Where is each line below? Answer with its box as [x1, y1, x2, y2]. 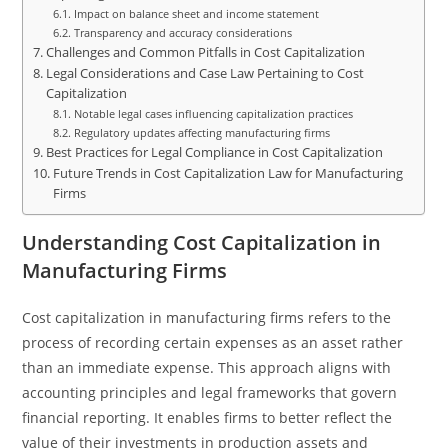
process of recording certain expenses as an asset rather [22, 333, 404, 352]
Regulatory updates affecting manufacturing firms [73, 125, 330, 140]
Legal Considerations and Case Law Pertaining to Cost [45, 65, 364, 82]
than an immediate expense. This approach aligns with [22, 358, 392, 377]
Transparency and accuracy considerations [73, 25, 292, 40]
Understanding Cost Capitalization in [22, 229, 382, 256]
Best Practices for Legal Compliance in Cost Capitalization [45, 144, 383, 161]
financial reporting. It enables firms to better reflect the [22, 408, 393, 427]
